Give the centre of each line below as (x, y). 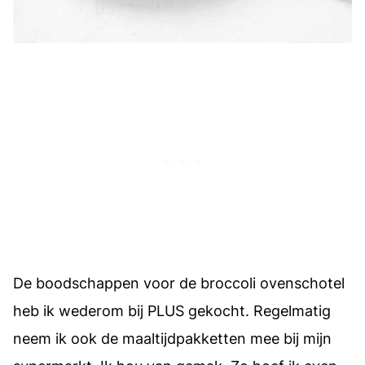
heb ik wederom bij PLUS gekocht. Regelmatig (172, 311)
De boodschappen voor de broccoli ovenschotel (179, 284)
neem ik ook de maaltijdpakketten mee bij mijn (172, 339)
